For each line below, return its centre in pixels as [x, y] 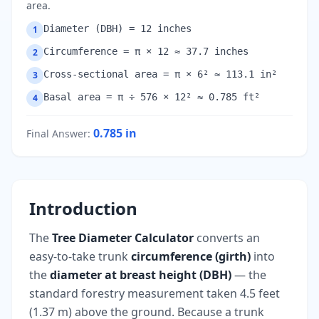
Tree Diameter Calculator [123, 238]
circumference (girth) [191, 256]
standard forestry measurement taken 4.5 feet [155, 293]
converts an [227, 238]
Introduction [83, 208]
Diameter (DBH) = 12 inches [117, 28]
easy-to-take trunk [80, 256]
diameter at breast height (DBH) [141, 275]
